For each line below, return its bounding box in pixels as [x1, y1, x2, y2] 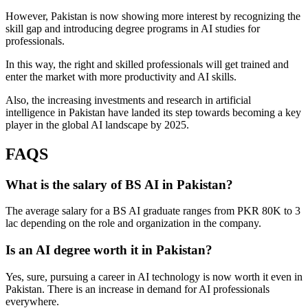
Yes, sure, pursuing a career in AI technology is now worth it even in [5, 270, 302, 283]
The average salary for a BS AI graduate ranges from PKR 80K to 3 [5, 205, 300, 217]
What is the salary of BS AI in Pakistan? [5, 177, 233, 192]
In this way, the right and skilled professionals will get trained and [5, 58, 289, 70]
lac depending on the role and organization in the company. [5, 217, 261, 230]
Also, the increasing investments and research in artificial [5, 93, 251, 106]
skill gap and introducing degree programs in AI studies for [5, 22, 260, 34]
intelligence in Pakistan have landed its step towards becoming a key [5, 106, 301, 118]
